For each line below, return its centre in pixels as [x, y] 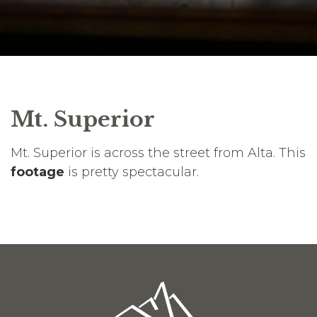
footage [38, 172]
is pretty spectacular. [132, 172]
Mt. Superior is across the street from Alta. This [158, 152]
